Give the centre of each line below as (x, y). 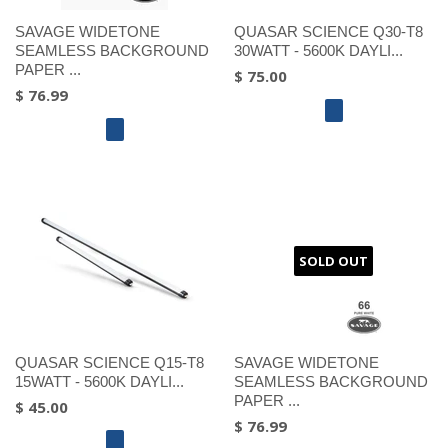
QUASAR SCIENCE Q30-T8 (328, 31)
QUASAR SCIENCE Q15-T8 (109, 362)
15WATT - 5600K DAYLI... (99, 381)
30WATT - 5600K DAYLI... (318, 50)
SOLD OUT (333, 260)
